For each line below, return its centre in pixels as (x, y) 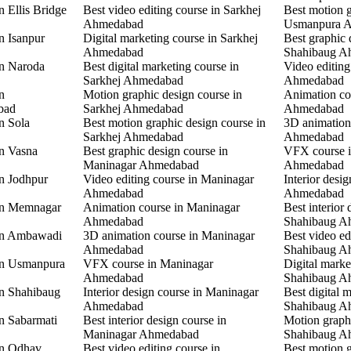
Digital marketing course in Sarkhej (170, 38)
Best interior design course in (154, 320)
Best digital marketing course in (161, 66)
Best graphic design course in (155, 150)
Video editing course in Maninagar (168, 179)
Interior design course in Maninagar (170, 291)
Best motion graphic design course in (174, 122)
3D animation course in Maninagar (168, 235)
